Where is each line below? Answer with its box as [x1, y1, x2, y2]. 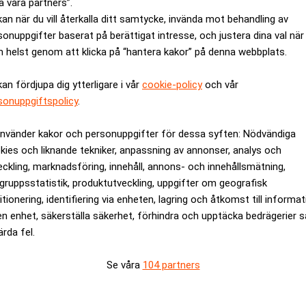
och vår [202, 78, 238, 91]
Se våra [106, 258, 143, 271]
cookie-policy [142, 78, 202, 91]
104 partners [142, 258, 200, 271]
